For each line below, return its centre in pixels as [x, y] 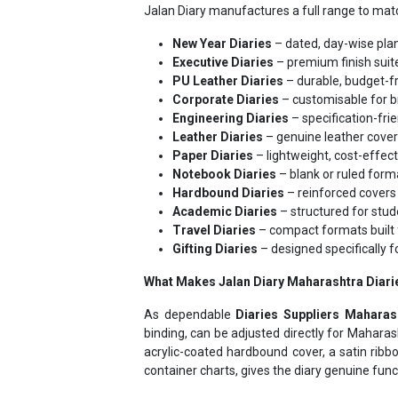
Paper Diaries [213, 124]
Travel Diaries [214, 199]
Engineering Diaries [231, 87]
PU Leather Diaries [228, 49]
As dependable [190, 283]
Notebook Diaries [224, 143]
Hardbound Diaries [228, 161]
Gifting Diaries [215, 217]
